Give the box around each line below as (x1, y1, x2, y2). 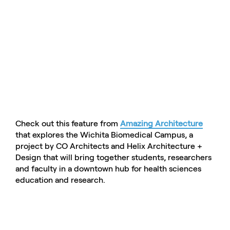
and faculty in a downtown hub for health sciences (15, 164, 201, 174)
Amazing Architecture (120, 119, 203, 128)
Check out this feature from (15, 119, 120, 128)
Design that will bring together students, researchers (15, 153, 212, 162)
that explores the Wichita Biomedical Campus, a (15, 130, 193, 140)
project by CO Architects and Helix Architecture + (15, 142, 202, 151)
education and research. (15, 176, 105, 185)
